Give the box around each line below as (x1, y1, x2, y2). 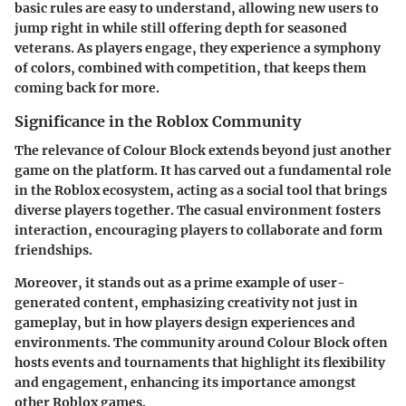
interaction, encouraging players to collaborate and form (14, 221, 382, 238)
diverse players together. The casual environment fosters (14, 201, 381, 218)
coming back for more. (14, 79, 159, 96)
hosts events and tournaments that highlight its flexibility (14, 353, 385, 371)
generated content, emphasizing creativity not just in (14, 294, 358, 311)
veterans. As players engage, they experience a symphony (14, 39, 381, 56)
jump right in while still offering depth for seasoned (14, 19, 347, 36)
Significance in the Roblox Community (14, 111, 301, 130)
